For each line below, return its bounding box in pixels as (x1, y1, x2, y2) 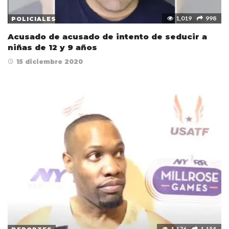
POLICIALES (11, 15, 56, 23)
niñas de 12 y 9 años (8, 42, 97, 53)
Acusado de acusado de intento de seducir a (8, 32, 207, 42)
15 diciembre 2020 (16, 58, 83, 66)
